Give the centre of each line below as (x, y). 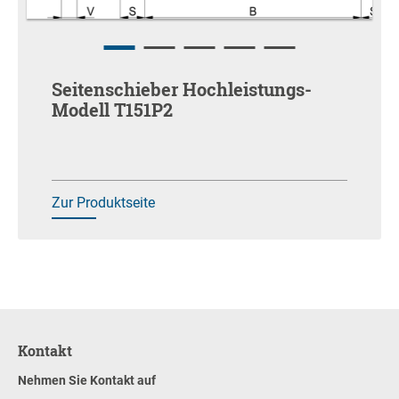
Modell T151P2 (112, 110)
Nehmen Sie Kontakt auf (87, 381)
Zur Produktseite (103, 203)
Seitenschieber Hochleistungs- (182, 90)
